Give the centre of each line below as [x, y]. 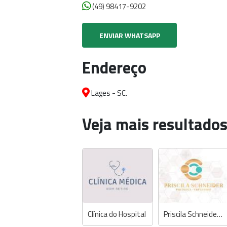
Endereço [114, 67]
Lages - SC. [108, 93]
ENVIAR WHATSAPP [129, 35]
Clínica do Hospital [117, 214]
